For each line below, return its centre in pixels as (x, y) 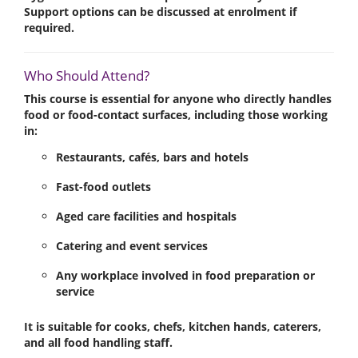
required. (49, 27)
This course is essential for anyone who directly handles (178, 98)
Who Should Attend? (87, 75)
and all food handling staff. (98, 342)
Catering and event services (132, 246)
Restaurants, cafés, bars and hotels (152, 157)
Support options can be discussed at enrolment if (160, 11)
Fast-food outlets (103, 187)
